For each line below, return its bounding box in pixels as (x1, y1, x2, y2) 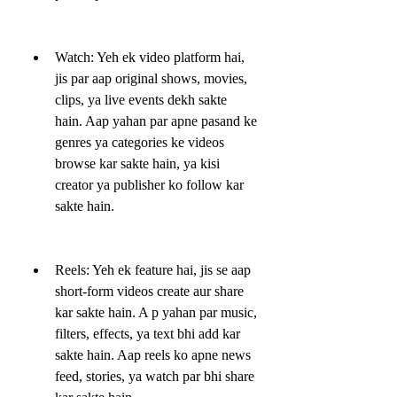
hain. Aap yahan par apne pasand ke (55, 113, 257, 128)
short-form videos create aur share (55, 283, 244, 299)
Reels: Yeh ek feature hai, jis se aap (55, 261, 251, 277)
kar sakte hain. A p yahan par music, (55, 304, 257, 320)
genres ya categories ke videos (55, 134, 224, 150)
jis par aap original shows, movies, (55, 70, 247, 86)
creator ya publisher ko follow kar (55, 176, 244, 192)
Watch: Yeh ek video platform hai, (55, 49, 245, 65)
